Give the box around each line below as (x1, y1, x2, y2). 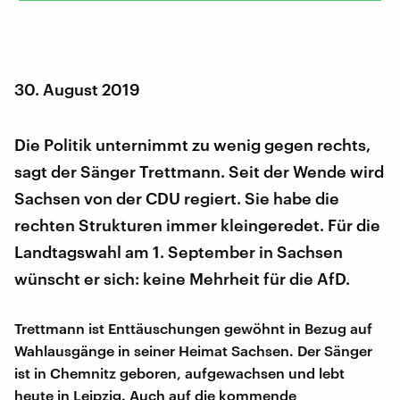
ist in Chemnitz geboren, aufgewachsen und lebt (14, 363, 345, 381)
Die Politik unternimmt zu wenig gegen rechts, (14, 134, 371, 154)
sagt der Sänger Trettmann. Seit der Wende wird (14, 161, 384, 181)
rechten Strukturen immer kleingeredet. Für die (14, 214, 380, 235)
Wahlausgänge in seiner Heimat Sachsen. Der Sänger (14, 341, 372, 359)
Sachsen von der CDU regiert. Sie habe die (14, 187, 339, 208)
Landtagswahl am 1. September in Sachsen (14, 241, 343, 262)
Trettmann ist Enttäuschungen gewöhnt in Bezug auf (14, 319, 372, 337)
